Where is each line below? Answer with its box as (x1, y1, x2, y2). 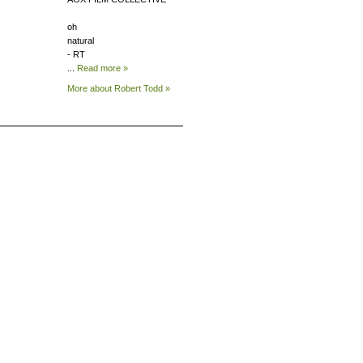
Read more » (77, 63, 128, 73)
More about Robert (67, 83, 141, 93)
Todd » (141, 83, 170, 93)
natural (67, 36, 94, 45)
